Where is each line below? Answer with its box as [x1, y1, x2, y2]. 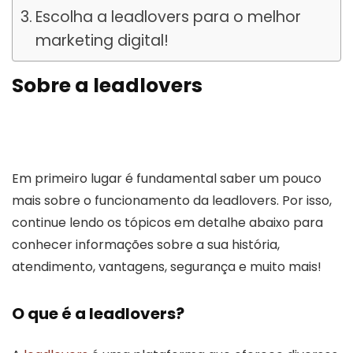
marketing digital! [35, 29, 169, 51]
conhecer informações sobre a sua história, [12, 235, 280, 254]
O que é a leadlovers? [12, 302, 184, 325]
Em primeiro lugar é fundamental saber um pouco [12, 169, 321, 188]
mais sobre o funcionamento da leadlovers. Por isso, [12, 191, 332, 210]
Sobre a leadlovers [12, 71, 203, 99]
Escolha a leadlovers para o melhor [35, 6, 301, 28]
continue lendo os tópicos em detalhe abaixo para [12, 213, 323, 232]
